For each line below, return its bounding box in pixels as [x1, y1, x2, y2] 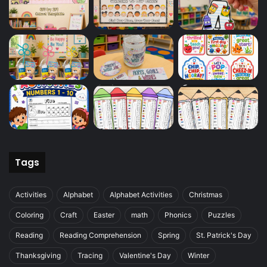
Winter [188, 251, 209, 260]
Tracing [77, 251, 103, 260]
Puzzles [208, 210, 235, 220]
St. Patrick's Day [196, 231, 252, 240]
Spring [158, 231, 179, 240]
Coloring [15, 210, 44, 220]
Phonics [164, 210, 191, 220]
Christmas [189, 190, 222, 200]
